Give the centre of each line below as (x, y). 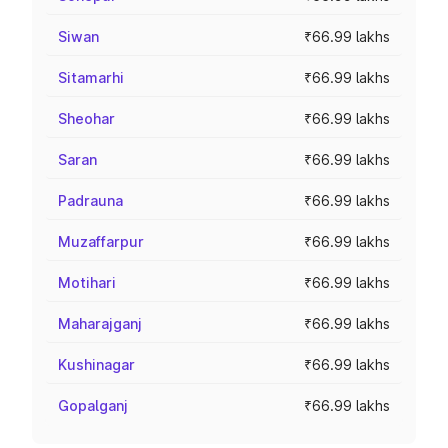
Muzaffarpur (101, 241)
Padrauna (90, 200)
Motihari (87, 282)
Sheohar (86, 118)
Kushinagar (96, 364)
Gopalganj (93, 405)
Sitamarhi (91, 77)
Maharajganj (100, 323)
